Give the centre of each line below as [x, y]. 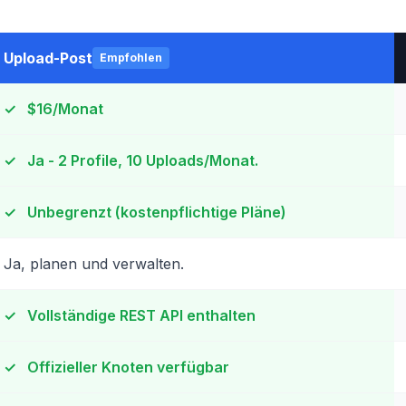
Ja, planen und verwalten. [94, 264]
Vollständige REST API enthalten [140, 315]
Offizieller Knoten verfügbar [126, 367]
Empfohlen [131, 58]
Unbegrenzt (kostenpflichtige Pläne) [155, 212]
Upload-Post [48, 58]
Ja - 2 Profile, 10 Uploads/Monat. [141, 160]
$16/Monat [63, 109]
